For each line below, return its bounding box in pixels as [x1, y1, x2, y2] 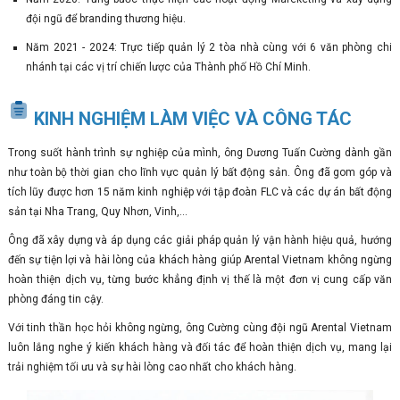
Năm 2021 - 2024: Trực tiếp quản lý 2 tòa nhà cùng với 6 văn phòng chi [25, 41, 393, 54]
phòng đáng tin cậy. [7, 293, 104, 305]
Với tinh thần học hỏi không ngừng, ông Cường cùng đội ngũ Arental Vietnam [7, 321, 393, 334]
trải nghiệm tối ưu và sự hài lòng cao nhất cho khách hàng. [7, 361, 296, 373]
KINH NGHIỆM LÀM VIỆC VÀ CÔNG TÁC [29, 108, 352, 129]
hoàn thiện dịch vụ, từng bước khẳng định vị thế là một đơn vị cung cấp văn [7, 273, 393, 286]
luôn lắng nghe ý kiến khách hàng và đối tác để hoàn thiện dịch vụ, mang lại [7, 341, 393, 354]
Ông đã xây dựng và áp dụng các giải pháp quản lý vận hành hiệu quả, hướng [7, 234, 393, 246]
